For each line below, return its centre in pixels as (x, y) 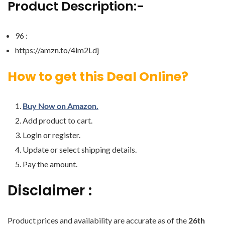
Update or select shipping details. (80, 149)
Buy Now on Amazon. (61, 106)
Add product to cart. (58, 120)
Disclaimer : (50, 191)
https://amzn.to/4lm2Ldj (57, 50)
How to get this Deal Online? (98, 77)
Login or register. (51, 135)
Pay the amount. (50, 164)
